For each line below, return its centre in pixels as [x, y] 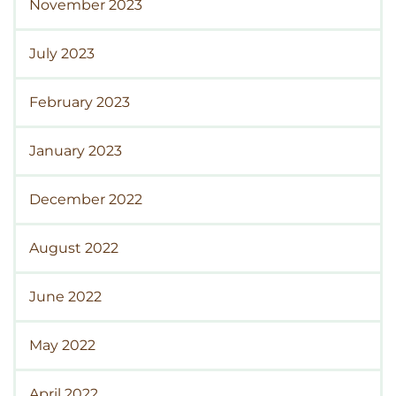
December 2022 [86, 199]
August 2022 [74, 247]
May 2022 [62, 345]
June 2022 [65, 296]
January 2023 [76, 150]
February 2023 [80, 102]
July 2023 [62, 53]
